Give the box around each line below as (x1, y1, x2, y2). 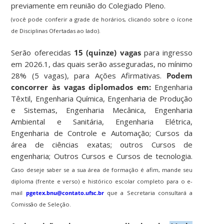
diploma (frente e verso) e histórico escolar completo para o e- (11, 177, 193, 185)
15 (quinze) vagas (74, 47, 141, 57)
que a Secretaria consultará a (103, 188, 193, 196)
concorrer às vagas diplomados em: (11, 81, 151, 92)
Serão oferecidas (11, 47, 74, 57)
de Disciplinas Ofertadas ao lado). (11, 26, 101, 34)
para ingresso (140, 47, 193, 57)
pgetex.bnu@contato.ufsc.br (25, 188, 104, 196)
